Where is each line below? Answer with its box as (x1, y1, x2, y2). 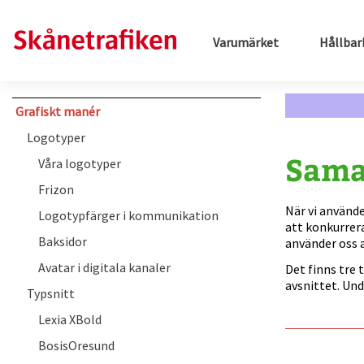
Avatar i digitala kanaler (38, 259, 171, 275)
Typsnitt (27, 285, 75, 301)
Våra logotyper (38, 155, 121, 171)
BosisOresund (38, 337, 115, 353)
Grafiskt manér (15, 103, 100, 119)
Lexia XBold (38, 311, 102, 327)
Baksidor (38, 233, 87, 249)
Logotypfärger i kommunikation (38, 207, 219, 223)
